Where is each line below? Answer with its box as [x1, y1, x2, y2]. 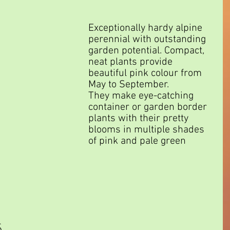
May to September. [88, 79, 169, 91]
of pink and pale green [88, 135, 188, 148]
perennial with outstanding [88, 33, 208, 46]
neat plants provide [88, 56, 175, 69]
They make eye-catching [88, 90, 196, 103]
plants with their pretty [88, 112, 191, 125]
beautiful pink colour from [88, 67, 204, 80]
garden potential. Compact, [88, 45, 207, 57]
